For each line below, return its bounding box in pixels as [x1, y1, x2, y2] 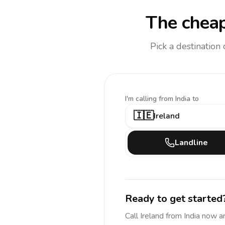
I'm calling [125, 94, 159, 103]
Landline [175, 137, 208, 148]
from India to [159, 94, 199, 103]
